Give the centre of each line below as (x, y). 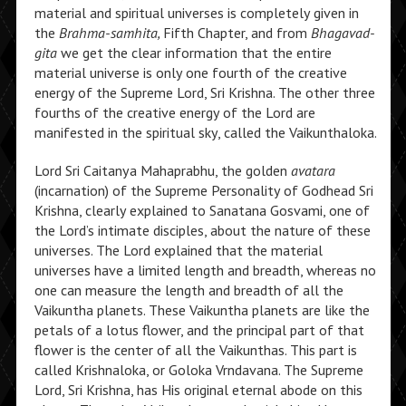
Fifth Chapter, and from (237, 33)
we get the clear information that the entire (196, 53)
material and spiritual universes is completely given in (196, 13)
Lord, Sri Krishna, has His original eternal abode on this (198, 390)
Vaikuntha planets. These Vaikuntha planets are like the (202, 310)
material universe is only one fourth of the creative (190, 72)
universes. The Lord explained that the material (178, 250)
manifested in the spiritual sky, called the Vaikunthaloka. (205, 132)
